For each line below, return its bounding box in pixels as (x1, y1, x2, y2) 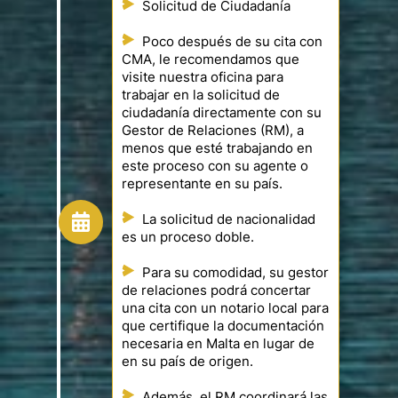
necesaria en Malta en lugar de (122, 336, 314, 353)
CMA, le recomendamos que (122, 52, 299, 68)
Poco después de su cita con (142, 34, 322, 51)
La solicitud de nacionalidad (142, 211, 315, 228)
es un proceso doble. (122, 229, 254, 246)
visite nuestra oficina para (122, 69, 283, 86)
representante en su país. (122, 176, 283, 193)
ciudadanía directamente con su (122, 105, 322, 122)
